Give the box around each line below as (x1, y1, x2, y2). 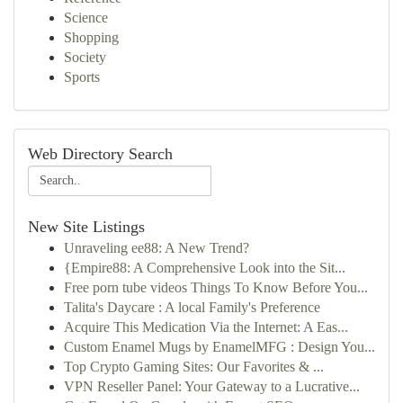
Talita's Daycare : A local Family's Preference (64, 300, 320, 315)
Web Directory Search (28, 145, 173, 163)
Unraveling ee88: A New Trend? (64, 240, 249, 255)
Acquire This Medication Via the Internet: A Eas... (64, 319, 348, 335)
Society (64, 49, 106, 65)
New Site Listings (28, 218, 145, 236)
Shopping (64, 30, 119, 45)
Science (64, 10, 108, 25)
